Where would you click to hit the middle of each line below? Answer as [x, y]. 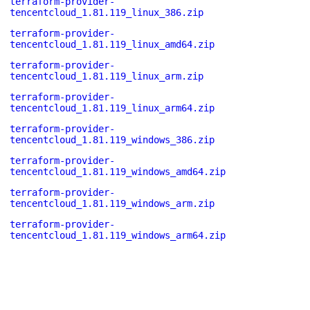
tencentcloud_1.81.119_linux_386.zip [107, 12]
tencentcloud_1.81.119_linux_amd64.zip [112, 44]
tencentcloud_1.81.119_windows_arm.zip [112, 203]
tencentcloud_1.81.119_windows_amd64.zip [118, 172]
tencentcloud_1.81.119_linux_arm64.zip [112, 108]
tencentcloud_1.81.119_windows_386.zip [112, 140]
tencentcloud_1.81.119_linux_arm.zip [107, 76]
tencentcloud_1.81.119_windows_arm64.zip [118, 235]
